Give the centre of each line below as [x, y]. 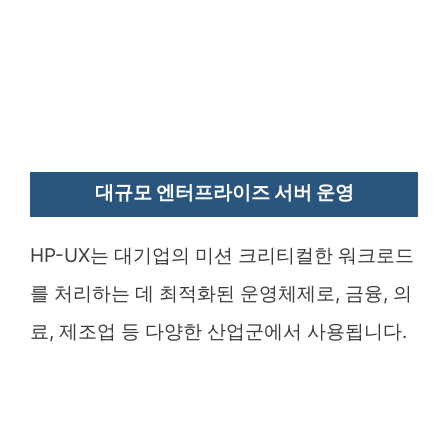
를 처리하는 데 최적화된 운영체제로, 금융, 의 [221, 293]
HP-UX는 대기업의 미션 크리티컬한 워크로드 [222, 255]
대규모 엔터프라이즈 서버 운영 [224, 192]
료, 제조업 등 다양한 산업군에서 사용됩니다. [218, 331]
